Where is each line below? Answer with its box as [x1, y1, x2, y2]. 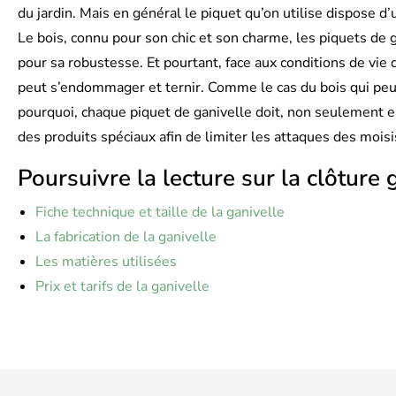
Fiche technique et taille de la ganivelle [35, 202, 285, 222]
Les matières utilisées [35, 252, 177, 271]
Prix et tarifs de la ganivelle [35, 277, 209, 296]
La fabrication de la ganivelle [35, 227, 217, 247]
